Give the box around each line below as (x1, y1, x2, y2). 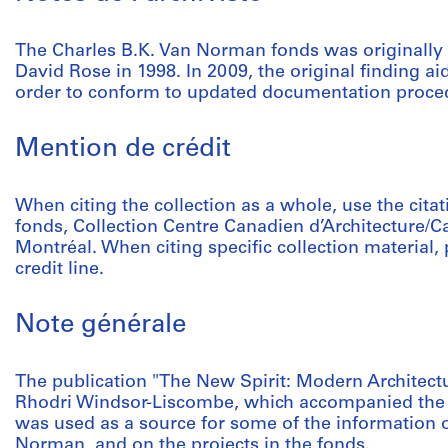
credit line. (15, 260, 104, 279)
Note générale (15, 312, 186, 339)
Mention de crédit (15, 136, 231, 163)
